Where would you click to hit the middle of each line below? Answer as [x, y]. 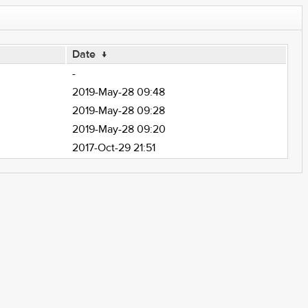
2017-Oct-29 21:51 [113, 148]
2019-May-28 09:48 [118, 92]
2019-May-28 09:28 [118, 111]
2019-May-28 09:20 [119, 129]
